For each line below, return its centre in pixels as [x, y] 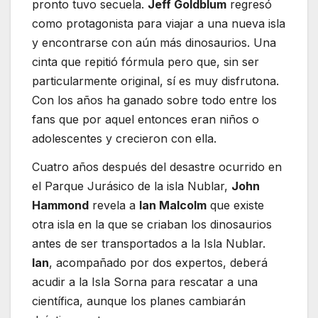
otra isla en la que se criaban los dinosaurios [152, 224]
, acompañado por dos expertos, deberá [158, 262]
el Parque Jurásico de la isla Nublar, [132, 186]
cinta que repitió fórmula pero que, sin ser [146, 62]
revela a [114, 205]
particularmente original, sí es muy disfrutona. [155, 81]
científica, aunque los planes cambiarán [139, 301]
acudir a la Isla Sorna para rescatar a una [145, 281]
